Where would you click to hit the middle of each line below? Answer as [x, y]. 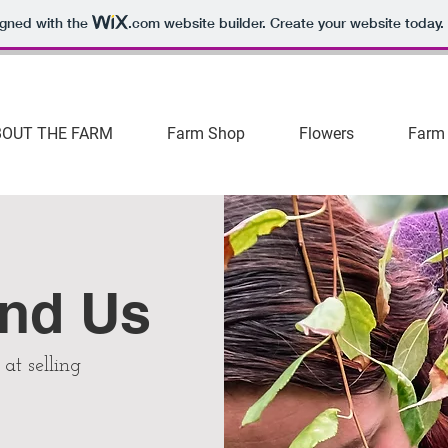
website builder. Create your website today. [301, 23]
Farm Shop [206, 133]
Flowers [326, 133]
